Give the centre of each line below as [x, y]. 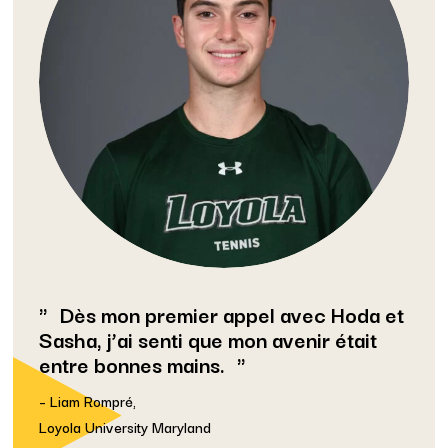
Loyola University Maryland [124, 426]
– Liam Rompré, [87, 400]
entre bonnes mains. [131, 363]
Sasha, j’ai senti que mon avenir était [207, 338]
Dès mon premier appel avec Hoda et [231, 313]
